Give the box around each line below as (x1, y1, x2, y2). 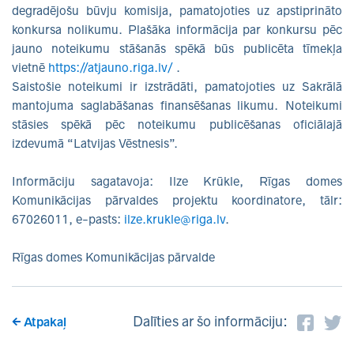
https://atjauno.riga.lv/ (48, 60, 173, 74)
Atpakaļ (24, 314, 66, 329)
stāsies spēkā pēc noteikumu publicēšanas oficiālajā (12, 117, 342, 131)
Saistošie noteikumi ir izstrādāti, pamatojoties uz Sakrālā (12, 79, 342, 93)
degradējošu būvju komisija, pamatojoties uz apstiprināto (12, 3, 342, 17)
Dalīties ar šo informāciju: (132, 314, 288, 330)
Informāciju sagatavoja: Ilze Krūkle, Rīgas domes (12, 174, 342, 188)
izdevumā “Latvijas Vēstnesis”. (12, 136, 178, 150)
